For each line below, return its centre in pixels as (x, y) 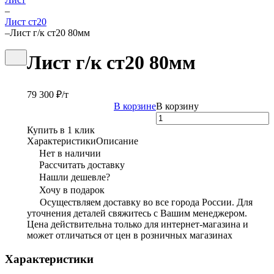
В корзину (177, 106)
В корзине (135, 106)
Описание (117, 141)
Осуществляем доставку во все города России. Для (146, 202)
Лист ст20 (26, 22)
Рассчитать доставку (82, 165)
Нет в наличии (70, 153)
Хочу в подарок (72, 190)
